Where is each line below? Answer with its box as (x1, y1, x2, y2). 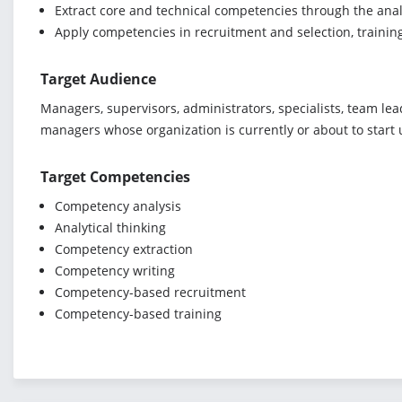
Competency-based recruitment (55, 284, 246, 301)
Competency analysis (55, 197, 181, 214)
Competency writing (55, 262, 175, 279)
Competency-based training (55, 305, 222, 322)
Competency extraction (55, 240, 193, 258)
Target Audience (40, 69, 156, 89)
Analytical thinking (55, 219, 166, 236)
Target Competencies (40, 167, 190, 187)
